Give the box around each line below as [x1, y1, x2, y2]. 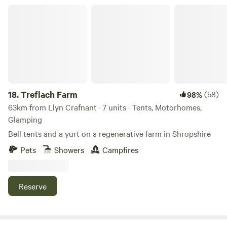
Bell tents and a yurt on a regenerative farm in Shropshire [8, 128, 211, 139]
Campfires [102, 144, 138, 155]
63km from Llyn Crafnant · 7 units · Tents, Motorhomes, [8, 101, 202, 112]
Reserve [19, 180, 47, 192]
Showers [54, 144, 84, 155]
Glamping [8, 113, 42, 125]
